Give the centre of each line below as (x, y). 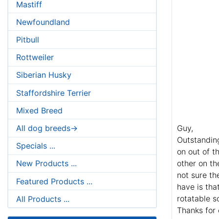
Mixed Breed (39, 110)
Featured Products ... (54, 181)
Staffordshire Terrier (54, 93)
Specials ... (36, 146)
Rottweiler (35, 57)
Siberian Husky (44, 75)
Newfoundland (43, 22)
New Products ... (46, 164)
